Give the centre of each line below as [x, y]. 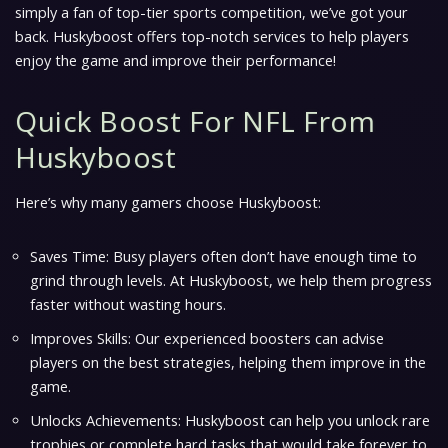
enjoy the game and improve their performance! [175, 60]
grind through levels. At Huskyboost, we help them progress [231, 280]
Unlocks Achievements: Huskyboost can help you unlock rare [230, 420]
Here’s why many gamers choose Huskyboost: [168, 202]
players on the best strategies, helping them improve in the [228, 362]
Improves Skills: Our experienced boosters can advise [207, 338]
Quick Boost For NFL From [195, 121]
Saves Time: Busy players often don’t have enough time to [223, 256]
